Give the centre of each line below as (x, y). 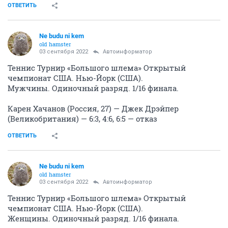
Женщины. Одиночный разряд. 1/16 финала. (93, 218)
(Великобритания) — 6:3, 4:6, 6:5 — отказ (82, 118)
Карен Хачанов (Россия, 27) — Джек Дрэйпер (93, 108)
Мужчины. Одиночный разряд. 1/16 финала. (93, 88)
